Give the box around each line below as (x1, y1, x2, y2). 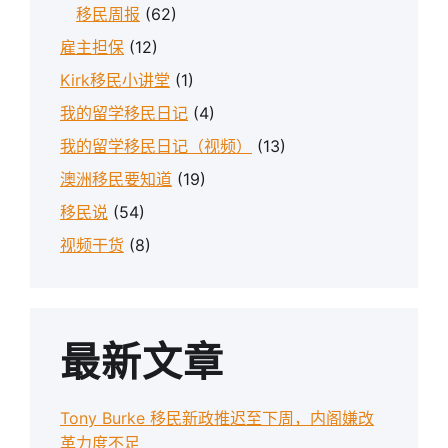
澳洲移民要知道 (60, 169, 172, 189)
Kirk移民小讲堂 (60, 70, 170, 90)
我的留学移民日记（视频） (60, 136, 252, 156)
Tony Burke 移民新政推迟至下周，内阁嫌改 (60, 408, 374, 428)
